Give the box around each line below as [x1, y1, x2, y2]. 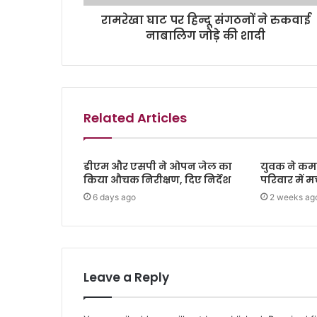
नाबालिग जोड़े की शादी [146, 28, 265, 45]
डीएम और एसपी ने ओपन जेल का [83, 159, 232, 174]
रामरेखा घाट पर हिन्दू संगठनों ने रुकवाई [100, 12, 311, 29]
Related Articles [83, 109, 187, 127]
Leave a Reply [83, 269, 169, 287]
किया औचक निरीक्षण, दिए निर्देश [83, 173, 233, 188]
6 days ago [93, 192, 136, 203]
